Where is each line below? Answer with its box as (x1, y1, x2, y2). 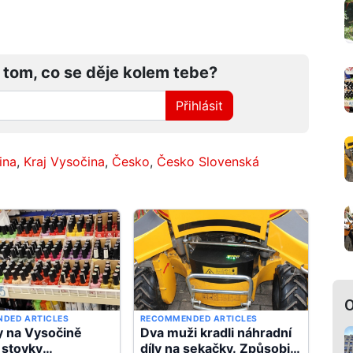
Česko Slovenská (157, 153, 259, 169)
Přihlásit (176, 97, 224, 113)
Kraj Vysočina (24, 153, 105, 169)
